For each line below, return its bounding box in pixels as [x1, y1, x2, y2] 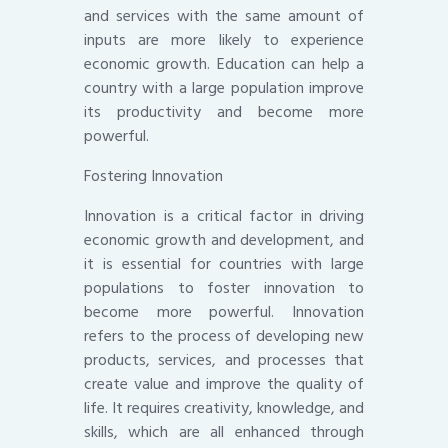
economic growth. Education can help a [84, 51, 364, 78]
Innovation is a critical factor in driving [84, 203, 364, 230]
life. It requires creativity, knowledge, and [84, 395, 364, 422]
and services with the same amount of [84, 3, 364, 30]
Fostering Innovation [84, 163, 223, 190]
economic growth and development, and [84, 227, 364, 254]
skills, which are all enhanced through [84, 419, 364, 446]
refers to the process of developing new [84, 323, 364, 350]
